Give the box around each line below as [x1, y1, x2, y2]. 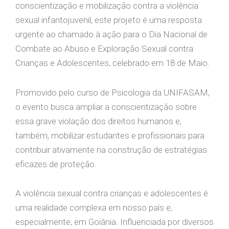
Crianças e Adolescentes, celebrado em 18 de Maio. [15, 57, 210, 68]
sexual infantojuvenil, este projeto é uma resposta [15, 14, 202, 25]
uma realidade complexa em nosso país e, [15, 202, 172, 213]
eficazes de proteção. [15, 158, 97, 169]
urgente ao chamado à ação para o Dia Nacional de [15, 29, 208, 39]
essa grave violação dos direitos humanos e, [15, 116, 181, 126]
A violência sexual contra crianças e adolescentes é [15, 188, 208, 199]
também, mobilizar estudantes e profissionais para [15, 130, 204, 141]
